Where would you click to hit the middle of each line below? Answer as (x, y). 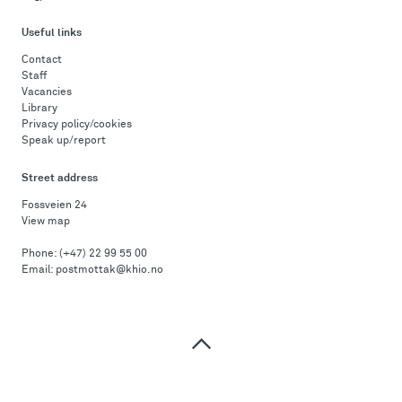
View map (46, 222)
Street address (60, 179)
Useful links (52, 33)
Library (39, 109)
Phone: (40, 254)
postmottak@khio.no (109, 270)
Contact (42, 60)
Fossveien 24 (54, 205)
